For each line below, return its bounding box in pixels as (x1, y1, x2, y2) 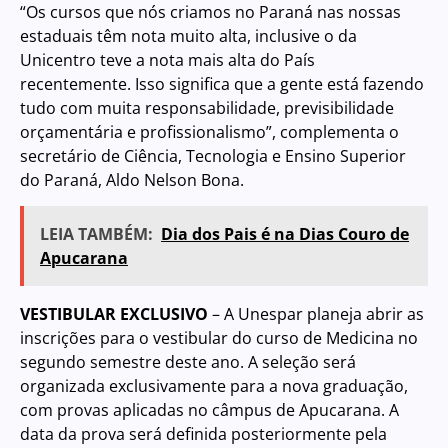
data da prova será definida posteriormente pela (20, 423, 387, 446)
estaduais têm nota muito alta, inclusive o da (20, 24, 357, 47)
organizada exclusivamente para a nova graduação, (20, 375, 408, 398)
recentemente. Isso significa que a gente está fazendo (20, 72, 424, 95)
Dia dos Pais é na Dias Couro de (161, 223, 409, 246)
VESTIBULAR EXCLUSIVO (20, 303, 212, 326)
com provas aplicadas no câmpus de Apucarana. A (20, 399, 399, 422)
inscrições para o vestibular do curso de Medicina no (20, 327, 418, 350)
